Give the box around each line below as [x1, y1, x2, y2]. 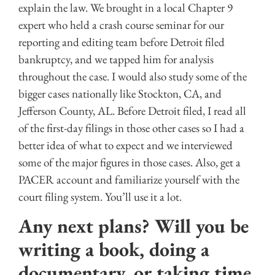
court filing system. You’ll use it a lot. [18, 188, 182, 204]
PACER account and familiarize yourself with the [18, 171, 239, 187]
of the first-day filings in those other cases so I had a [18, 120, 244, 136]
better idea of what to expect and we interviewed [18, 137, 233, 153]
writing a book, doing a [18, 236, 209, 262]
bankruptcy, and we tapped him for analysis [18, 51, 214, 67]
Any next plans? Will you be [18, 212, 249, 239]
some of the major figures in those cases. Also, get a [18, 154, 241, 170]
